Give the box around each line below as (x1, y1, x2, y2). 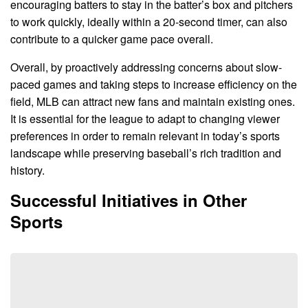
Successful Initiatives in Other (10, 188, 247, 212)
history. (10, 162, 45, 179)
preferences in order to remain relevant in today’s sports (10, 128, 280, 144)
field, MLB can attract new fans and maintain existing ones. (10, 93, 295, 110)
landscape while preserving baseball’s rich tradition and (10, 145, 281, 162)
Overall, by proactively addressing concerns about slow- (10, 59, 282, 76)
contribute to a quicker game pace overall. (10, 31, 213, 47)
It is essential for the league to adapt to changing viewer (10, 111, 280, 127)
